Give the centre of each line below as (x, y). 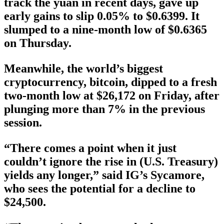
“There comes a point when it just (90, 148)
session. (23, 123)
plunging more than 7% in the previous (104, 109)
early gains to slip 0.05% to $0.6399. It (102, 16)
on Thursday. (38, 43)
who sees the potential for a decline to (100, 189)
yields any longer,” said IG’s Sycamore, (104, 175)
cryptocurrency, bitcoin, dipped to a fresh (110, 82)
